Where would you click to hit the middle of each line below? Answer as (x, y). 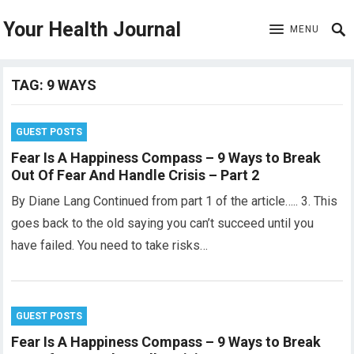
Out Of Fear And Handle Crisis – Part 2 (136, 175)
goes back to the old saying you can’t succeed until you (163, 223)
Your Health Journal (92, 30)
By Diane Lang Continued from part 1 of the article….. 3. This (175, 201)
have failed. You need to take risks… (110, 245)
